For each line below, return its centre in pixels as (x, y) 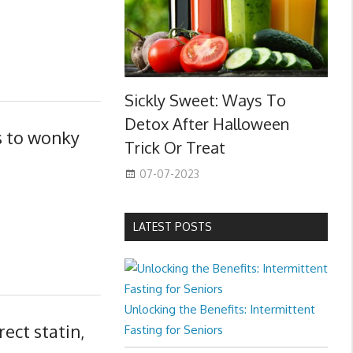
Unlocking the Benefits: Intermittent (219, 310)
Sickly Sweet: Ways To (205, 100)
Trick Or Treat (175, 148)
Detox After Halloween (206, 124)
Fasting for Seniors (173, 330)
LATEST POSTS (172, 227)
